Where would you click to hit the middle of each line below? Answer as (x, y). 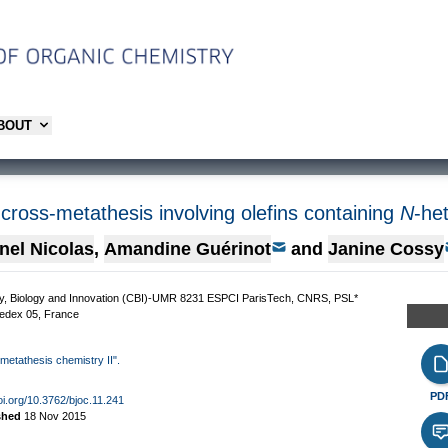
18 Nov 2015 (55, 415)
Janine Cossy (386, 248)
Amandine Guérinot (187, 248)
